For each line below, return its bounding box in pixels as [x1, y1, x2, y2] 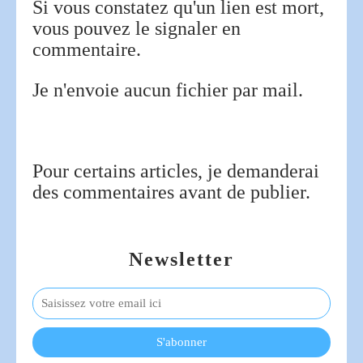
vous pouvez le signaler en [32, 17, 241, 39]
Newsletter [129, 248, 234, 270]
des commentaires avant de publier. [32, 181, 310, 203]
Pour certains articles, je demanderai [32, 160, 319, 181]
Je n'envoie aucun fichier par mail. [32, 79, 303, 100]
